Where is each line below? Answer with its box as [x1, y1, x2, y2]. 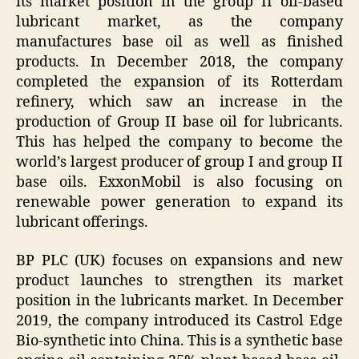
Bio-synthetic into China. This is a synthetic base [16, 331, 343, 350]
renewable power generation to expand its [16, 193, 343, 212]
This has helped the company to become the [16, 133, 343, 152]
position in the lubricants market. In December [16, 291, 343, 310]
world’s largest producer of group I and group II [16, 153, 343, 172]
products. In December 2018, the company [16, 53, 343, 72]
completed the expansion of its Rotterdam [16, 73, 343, 92]
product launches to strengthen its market [16, 271, 343, 290]
